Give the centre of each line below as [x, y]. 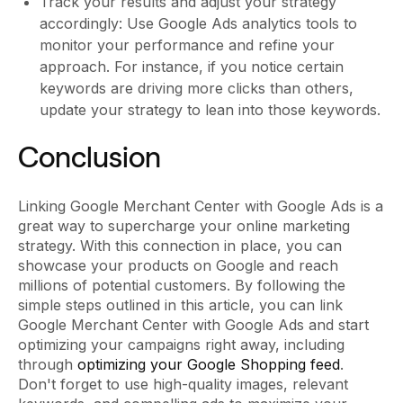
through [48, 365]
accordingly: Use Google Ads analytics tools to [198, 24]
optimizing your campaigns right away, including [181, 345]
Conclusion [90, 157]
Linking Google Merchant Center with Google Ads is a [201, 206]
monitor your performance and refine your [187, 45]
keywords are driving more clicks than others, [197, 89]
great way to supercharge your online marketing [184, 226]
